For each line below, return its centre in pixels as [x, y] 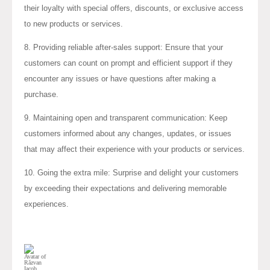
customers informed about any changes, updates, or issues [128, 133]
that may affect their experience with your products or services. [134, 149]
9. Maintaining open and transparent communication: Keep [126, 118]
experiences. [46, 204]
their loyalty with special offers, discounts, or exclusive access [134, 8]
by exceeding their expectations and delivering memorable [125, 188]
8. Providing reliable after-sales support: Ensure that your [124, 47]
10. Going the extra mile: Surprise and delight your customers [131, 172]
